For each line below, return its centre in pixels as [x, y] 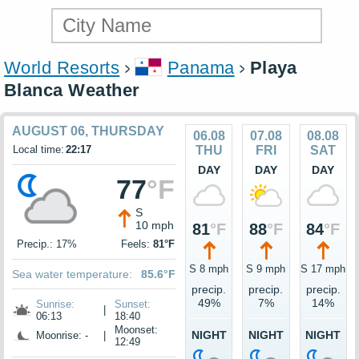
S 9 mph [266, 269]
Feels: [137, 244]
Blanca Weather [72, 91]
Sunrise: [55, 305]
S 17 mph [323, 269]
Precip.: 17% [47, 244]
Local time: [38, 150]
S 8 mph [209, 269]
